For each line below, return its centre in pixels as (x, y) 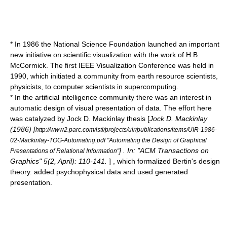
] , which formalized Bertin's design (164, 161)
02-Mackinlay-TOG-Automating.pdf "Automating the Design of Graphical (108, 140)
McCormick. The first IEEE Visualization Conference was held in (112, 65)
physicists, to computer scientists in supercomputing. (94, 87)
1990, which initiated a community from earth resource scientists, (114, 76)
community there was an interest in (154, 97)
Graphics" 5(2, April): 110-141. (60, 161)
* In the (23, 97)
